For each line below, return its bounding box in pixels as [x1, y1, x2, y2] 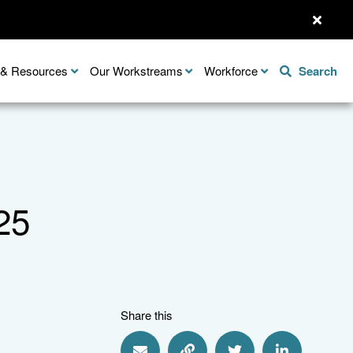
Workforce [204, 61, 258, 79]
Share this [121, 307, 173, 323]
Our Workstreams [89, 61, 183, 79]
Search [299, 62, 337, 80]
